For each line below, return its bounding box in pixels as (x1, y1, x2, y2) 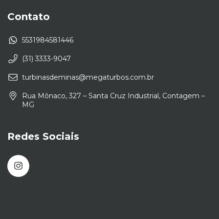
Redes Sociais (7, 130, 79, 142)
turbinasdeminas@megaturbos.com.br (22, 72, 154, 82)
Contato (7, 10, 50, 22)
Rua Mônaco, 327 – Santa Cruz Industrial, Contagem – (22, 91, 205, 100)
